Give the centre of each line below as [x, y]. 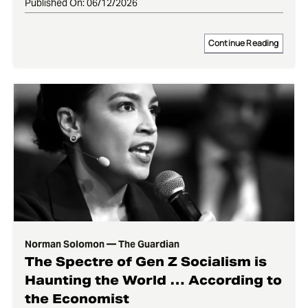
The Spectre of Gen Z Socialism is [146, 262]
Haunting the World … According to [154, 280]
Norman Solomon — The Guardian [102, 244]
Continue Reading [243, 43]
